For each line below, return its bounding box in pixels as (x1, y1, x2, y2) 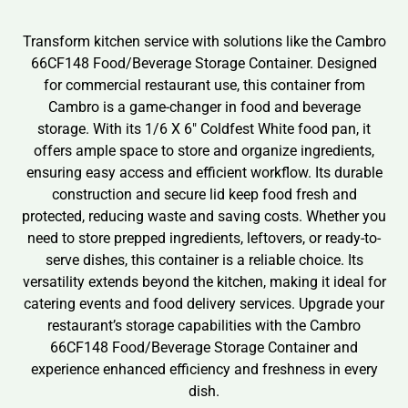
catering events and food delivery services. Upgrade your (24, 294, 384, 312)
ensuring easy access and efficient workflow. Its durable (25, 163, 382, 181)
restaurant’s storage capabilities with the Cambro (47, 316, 361, 334)
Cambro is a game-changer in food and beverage (47, 97, 361, 116)
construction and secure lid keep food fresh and (51, 185, 357, 203)
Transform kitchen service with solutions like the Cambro (22, 32, 386, 50)
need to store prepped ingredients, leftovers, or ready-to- (27, 229, 381, 247)
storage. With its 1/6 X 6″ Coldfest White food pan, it (37, 119, 371, 138)
